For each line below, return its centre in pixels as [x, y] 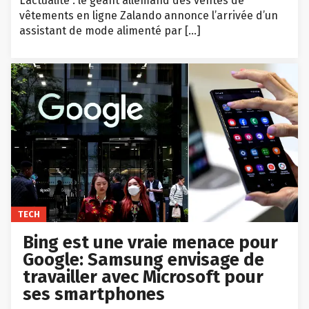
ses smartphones [94, 295]
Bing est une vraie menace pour [151, 243]
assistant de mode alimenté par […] [110, 31]
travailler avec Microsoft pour [143, 277]
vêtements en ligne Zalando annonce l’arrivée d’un [149, 16]
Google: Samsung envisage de [144, 260]
